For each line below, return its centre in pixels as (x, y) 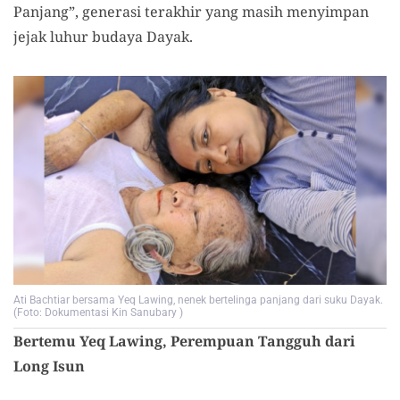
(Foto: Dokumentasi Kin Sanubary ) (98, 313)
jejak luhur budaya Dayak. (103, 36)
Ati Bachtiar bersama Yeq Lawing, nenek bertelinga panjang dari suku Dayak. (198, 300)
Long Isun (49, 367)
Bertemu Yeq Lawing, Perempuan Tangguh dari (184, 342)
